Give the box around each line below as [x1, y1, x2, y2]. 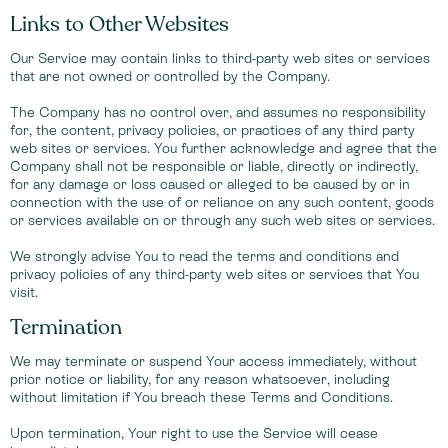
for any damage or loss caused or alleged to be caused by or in [10, 176, 410, 192]
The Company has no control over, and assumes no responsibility [10, 104, 426, 120]
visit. [10, 284, 38, 300]
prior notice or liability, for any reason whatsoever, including [10, 371, 390, 387]
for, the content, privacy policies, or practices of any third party [10, 122, 415, 138]
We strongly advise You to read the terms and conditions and [10, 248, 399, 264]
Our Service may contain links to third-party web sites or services [10, 50, 430, 66]
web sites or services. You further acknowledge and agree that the [10, 140, 437, 156]
